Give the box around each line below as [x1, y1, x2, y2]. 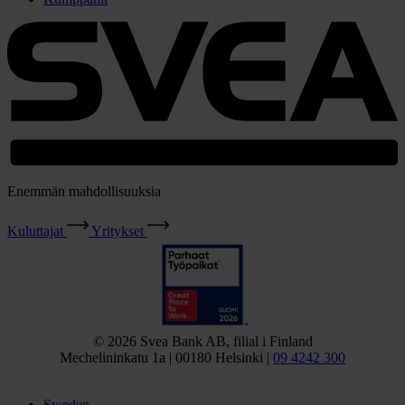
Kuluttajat [7, 223, 63, 240]
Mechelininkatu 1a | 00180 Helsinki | [60, 350, 273, 366]
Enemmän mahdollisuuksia [7, 184, 161, 200]
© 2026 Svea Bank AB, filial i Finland [92, 334, 313, 350]
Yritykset [91, 223, 144, 240]
